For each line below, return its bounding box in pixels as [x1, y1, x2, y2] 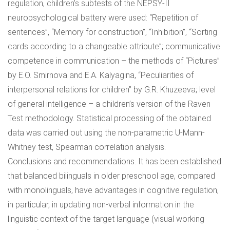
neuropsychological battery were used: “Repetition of [8, 13, 198, 23]
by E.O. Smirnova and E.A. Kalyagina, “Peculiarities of [8, 70, 194, 80]
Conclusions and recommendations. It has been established [8, 157, 221, 166]
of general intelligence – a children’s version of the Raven [8, 99, 210, 109]
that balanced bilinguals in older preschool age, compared [8, 171, 215, 181]
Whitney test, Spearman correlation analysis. [8, 142, 166, 152]
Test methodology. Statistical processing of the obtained [8, 113, 211, 123]
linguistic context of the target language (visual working [8, 214, 204, 224]
